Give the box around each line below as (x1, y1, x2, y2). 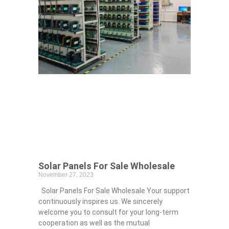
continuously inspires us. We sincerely (38, 197, 163, 205)
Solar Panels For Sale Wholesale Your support (38, 186, 190, 195)
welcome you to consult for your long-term (38, 208, 178, 216)
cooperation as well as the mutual (38, 218, 150, 227)
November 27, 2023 (38, 171, 94, 178)
